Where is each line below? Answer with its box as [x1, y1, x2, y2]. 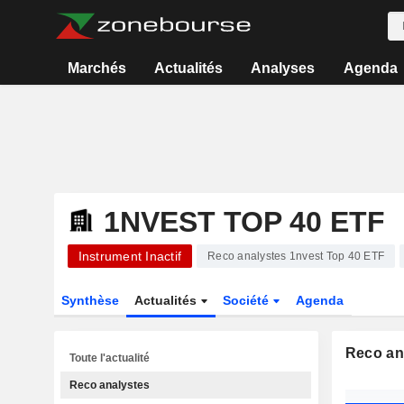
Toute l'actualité [69, 352, 150, 364]
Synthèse [60, 293, 119, 308]
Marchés [67, 60, 126, 76]
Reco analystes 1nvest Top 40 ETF [207, 250, 384, 262]
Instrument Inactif [78, 249, 181, 263]
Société [223, 293, 273, 308]
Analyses [251, 60, 316, 76]
